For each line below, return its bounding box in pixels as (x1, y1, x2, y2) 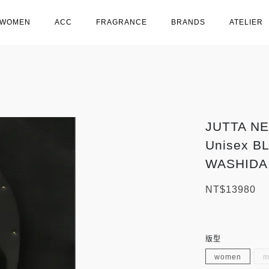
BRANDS (171, 18, 205, 26)
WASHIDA (205, 157, 268, 171)
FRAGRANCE (96, 18, 147, 26)
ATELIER (229, 18, 263, 26)
